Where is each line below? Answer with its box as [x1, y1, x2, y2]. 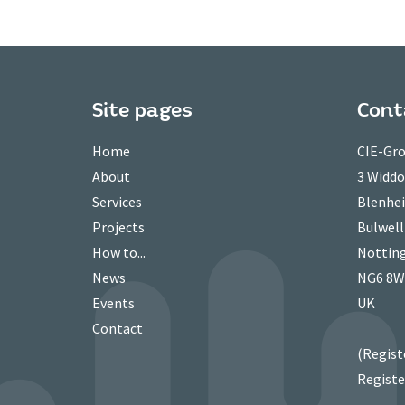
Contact [92, 319, 143, 338]
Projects [92, 218, 145, 237]
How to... [92, 243, 146, 262]
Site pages [92, 97, 193, 124]
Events [92, 294, 135, 313]
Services [92, 193, 142, 212]
